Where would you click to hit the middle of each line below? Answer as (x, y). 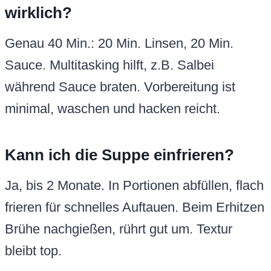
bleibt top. (33, 251)
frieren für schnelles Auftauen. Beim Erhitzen (135, 207)
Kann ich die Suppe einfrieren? (119, 155)
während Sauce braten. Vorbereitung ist (120, 87)
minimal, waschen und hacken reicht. (113, 109)
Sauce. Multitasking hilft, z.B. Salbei (109, 65)
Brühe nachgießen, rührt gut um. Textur (119, 229)
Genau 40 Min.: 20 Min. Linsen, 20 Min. (119, 44)
